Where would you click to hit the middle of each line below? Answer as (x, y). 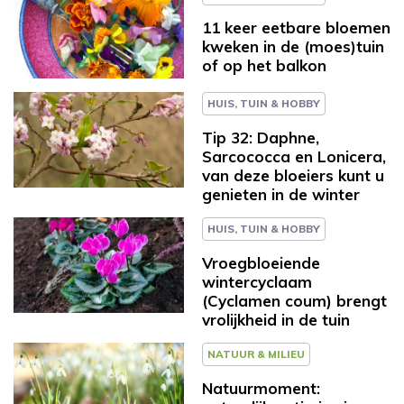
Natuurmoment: (261, 388)
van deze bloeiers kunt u (293, 175)
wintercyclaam (257, 281)
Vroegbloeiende (261, 262)
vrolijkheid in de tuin (276, 319)
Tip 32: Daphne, (261, 137)
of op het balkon (264, 65)
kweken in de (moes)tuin (293, 46)
